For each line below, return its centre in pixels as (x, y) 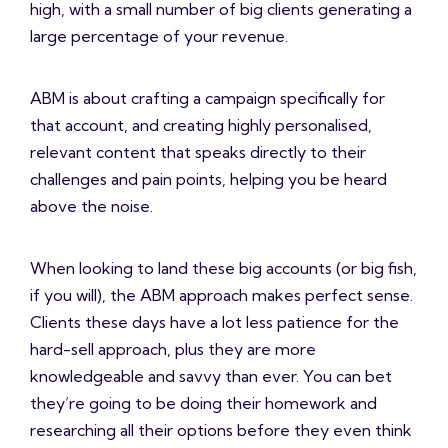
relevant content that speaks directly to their (198, 152)
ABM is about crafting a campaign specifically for (207, 98)
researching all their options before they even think (221, 430)
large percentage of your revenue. (159, 36)
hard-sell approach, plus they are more (173, 349)
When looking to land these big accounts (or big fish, (223, 268)
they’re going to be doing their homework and (203, 403)
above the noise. (91, 206)
